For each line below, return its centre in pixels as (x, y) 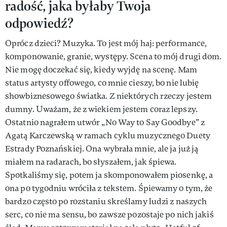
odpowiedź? (40, 23)
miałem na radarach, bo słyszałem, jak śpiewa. (91, 162)
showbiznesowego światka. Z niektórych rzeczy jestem (109, 96)
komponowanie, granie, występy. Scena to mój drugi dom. (113, 56)
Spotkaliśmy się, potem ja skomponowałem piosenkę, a (109, 175)
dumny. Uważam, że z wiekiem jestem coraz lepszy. (101, 109)
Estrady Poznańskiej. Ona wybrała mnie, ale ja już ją (102, 148)
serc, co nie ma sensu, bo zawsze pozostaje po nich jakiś (109, 214)
